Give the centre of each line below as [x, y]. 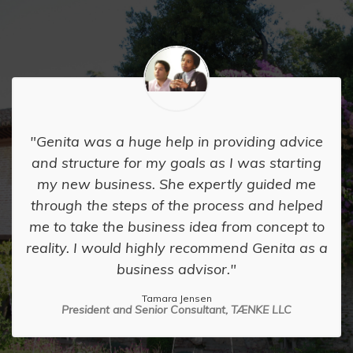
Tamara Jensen [176, 299]
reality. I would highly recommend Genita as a [176, 248]
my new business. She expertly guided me [176, 184]
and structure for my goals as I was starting [176, 163]
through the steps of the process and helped [176, 206]
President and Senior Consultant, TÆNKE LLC [176, 310]
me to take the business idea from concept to [176, 227]
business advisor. [173, 269]
